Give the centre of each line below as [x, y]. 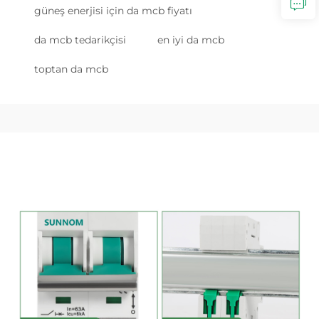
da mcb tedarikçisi [80, 40]
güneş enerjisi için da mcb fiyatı [113, 10]
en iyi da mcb [191, 40]
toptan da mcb [71, 69]
